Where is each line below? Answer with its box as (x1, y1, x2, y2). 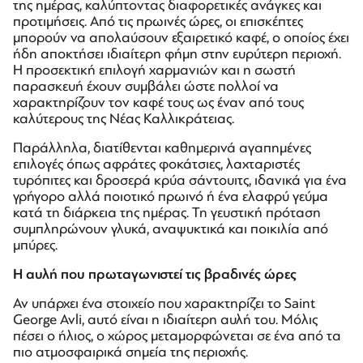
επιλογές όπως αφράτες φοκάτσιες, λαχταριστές (13, 156, 300, 172)
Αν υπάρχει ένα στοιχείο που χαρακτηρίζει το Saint (13, 295, 315, 311)
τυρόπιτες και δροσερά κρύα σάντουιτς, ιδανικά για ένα (13, 172, 347, 188)
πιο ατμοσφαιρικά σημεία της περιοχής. (13, 344, 248, 360)
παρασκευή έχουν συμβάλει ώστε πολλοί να (13, 78, 279, 94)
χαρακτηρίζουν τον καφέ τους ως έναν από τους (13, 94, 304, 110)
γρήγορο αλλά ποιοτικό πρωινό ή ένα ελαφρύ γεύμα (13, 188, 328, 204)
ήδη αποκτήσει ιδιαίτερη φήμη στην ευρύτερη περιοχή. (13, 45, 341, 62)
